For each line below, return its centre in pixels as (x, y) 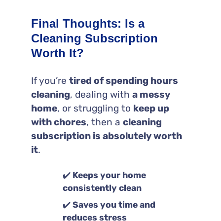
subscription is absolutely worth (106, 136)
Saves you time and (114, 204)
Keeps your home (109, 175)
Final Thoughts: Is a (88, 23)
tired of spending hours (123, 80)
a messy (151, 94)
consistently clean (102, 188)
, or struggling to (95, 108)
